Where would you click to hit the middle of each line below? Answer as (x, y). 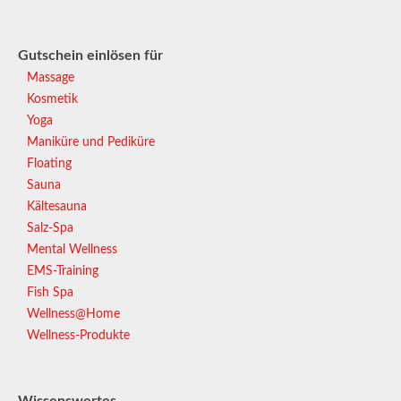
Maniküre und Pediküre (91, 143)
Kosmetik (52, 100)
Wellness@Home (73, 315)
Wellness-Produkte (78, 336)
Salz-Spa (50, 229)
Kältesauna (57, 207)
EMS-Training (63, 272)
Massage (51, 78)
